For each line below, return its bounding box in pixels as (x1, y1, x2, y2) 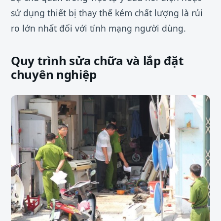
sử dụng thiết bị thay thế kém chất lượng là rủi (11, 7, 203, 19)
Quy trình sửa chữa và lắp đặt (11, 52, 184, 69)
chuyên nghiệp (11, 66, 97, 83)
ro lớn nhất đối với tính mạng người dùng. (11, 22, 186, 35)
